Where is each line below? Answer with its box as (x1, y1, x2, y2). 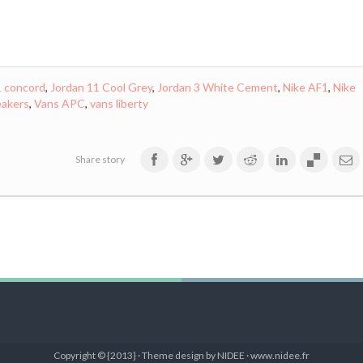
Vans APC (34, 96, 85, 110)
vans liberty (90, 96, 148, 110)
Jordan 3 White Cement (156, 80, 278, 94)
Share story (75, 153, 126, 165)
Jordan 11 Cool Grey (49, 80, 152, 94)
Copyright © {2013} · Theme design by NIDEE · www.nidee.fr (53, 349, 310, 361)
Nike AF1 (282, 80, 328, 94)
